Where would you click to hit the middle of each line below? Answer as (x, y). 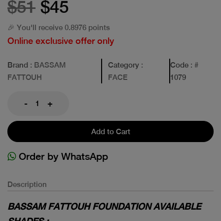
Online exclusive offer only (61, 40)
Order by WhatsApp (62, 156)
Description (27, 184)
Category (123, 65)
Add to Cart (110, 131)
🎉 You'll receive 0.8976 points (59, 27)
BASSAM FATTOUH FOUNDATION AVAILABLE (104, 206)
